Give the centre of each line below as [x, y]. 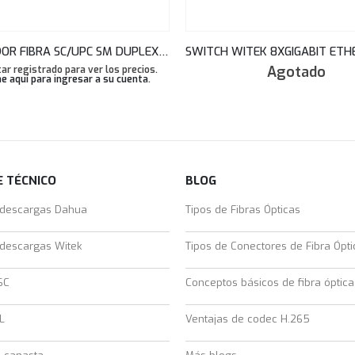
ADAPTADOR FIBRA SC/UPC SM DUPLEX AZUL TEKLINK [163, 51]
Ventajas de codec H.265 [248, 319]
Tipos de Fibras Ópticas [243, 209]
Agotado [296, 72]
